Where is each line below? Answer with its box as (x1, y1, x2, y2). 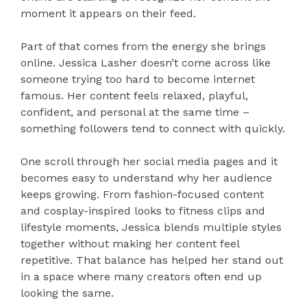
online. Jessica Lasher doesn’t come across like (21, 56, 271, 70)
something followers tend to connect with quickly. (21, 122, 285, 136)
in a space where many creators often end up (21, 270, 262, 284)
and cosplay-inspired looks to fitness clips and (21, 204, 265, 218)
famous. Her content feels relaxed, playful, (21, 89, 248, 103)
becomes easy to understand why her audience (21, 171, 272, 185)
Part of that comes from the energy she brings (21, 40, 266, 53)
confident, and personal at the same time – (21, 106, 249, 119)
